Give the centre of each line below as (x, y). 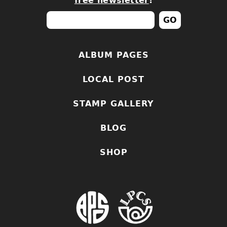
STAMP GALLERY (113, 104)
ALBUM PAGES (113, 55)
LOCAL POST (113, 80)
